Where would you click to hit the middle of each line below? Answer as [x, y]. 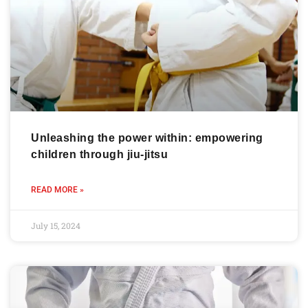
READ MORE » [57, 190]
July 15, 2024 [56, 226]
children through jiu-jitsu [99, 155]
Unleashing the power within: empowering [147, 138]
